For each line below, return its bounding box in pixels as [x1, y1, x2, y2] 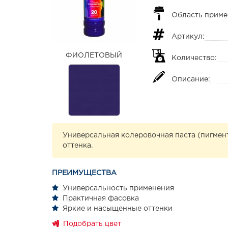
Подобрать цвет [63, 220, 121, 227]
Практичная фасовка [63, 195, 139, 202]
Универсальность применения [63, 185, 174, 191]
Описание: [172, 76, 210, 82]
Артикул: [172, 33, 205, 40]
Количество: [172, 54, 217, 61]
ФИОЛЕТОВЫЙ [66, 52, 122, 59]
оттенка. [63, 142, 93, 149]
